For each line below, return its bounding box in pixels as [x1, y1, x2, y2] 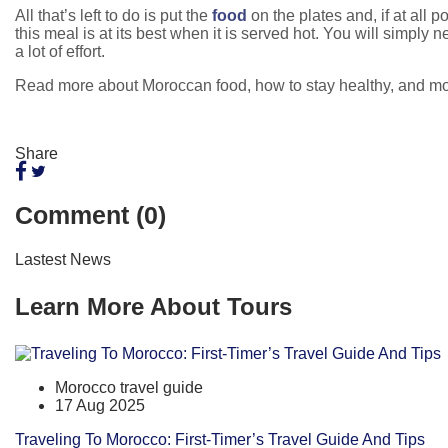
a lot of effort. [15, 42, 105, 60]
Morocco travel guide [55, 379, 203, 397]
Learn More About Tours [15, 293, 292, 321]
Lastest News [15, 251, 111, 269]
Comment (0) [15, 201, 166, 230]
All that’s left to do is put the [15, 6, 212, 24]
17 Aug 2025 [55, 397, 145, 415]
